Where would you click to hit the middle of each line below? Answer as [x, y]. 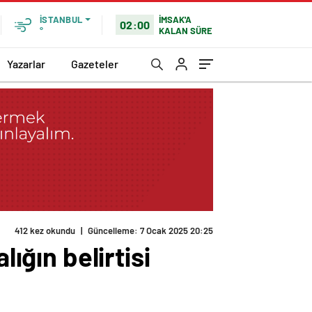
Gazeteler [95, 63]
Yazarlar [26, 63]
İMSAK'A [175, 19]
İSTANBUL [61, 19]
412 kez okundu [45, 231]
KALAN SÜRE [186, 30]
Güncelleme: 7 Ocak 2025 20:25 [150, 231]
